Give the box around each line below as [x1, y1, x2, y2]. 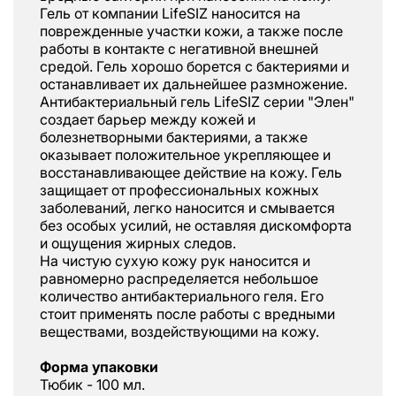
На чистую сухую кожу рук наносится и [40, 252, 310, 270]
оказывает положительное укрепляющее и [40, 146, 331, 164]
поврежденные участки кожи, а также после [40, 22, 343, 41]
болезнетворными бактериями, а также [40, 128, 308, 147]
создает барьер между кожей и [40, 110, 255, 129]
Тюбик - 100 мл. [40, 376, 145, 394]
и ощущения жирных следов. [40, 234, 236, 253]
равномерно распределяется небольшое [40, 270, 318, 288]
